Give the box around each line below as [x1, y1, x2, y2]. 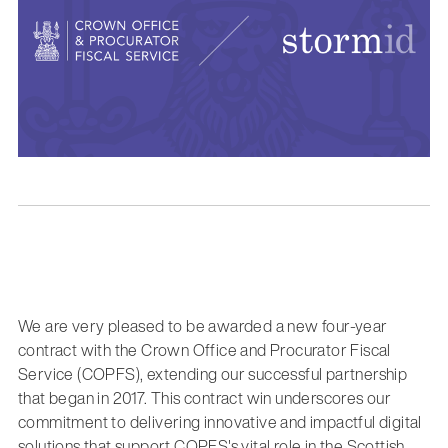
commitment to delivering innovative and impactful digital [17, 409, 422, 434]
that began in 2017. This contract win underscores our [17, 385, 392, 410]
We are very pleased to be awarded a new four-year [17, 313, 388, 338]
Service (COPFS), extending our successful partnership [17, 361, 408, 386]
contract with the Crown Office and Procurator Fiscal [17, 337, 391, 362]
